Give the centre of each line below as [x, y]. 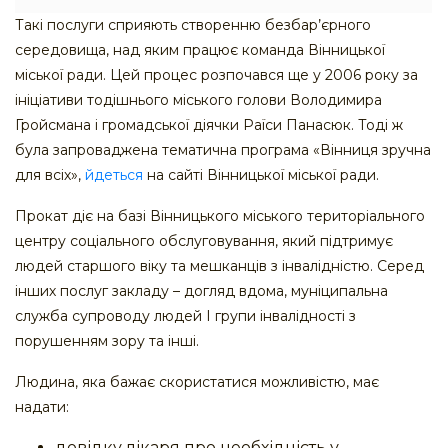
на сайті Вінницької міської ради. [261, 175]
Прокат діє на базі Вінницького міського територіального [220, 216]
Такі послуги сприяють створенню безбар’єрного [193, 25]
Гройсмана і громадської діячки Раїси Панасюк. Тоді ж [209, 125]
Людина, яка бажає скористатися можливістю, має [197, 382]
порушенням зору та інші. [107, 341]
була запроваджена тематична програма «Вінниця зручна [223, 150]
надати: [42, 407]
